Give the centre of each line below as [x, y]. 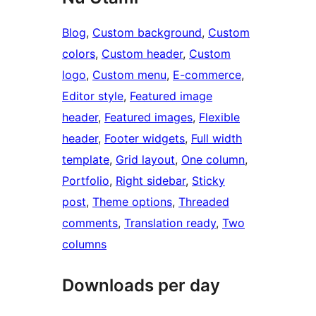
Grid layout [145, 160]
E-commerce [207, 75]
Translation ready [170, 223]
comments [90, 223]
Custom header [142, 54]
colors [79, 54]
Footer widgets [145, 139]
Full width [217, 139]
